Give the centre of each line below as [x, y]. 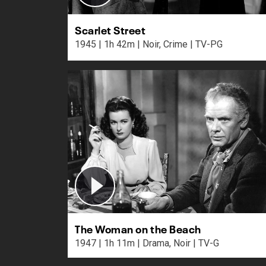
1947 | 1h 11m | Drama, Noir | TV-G [206, 243]
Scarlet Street [110, 29]
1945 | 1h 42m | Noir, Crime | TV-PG [206, 44]
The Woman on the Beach [138, 228]
